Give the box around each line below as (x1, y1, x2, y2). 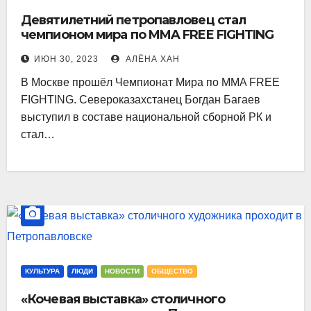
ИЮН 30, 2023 (34, 53, 99, 64)
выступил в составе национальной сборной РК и (21, 110, 271, 123)
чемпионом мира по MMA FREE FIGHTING (21, 26, 274, 42)
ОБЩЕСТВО (151, 267, 193, 275)
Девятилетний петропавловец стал (21, 12, 246, 28)
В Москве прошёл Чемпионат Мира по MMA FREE (21, 76, 280, 88)
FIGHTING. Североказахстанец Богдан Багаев (21, 93, 260, 106)
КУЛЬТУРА (25, 267, 60, 275)
